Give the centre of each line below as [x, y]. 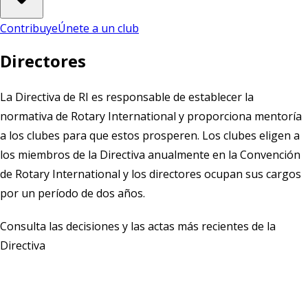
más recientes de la [225, 226]
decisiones [93, 226]
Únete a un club [98, 28]
